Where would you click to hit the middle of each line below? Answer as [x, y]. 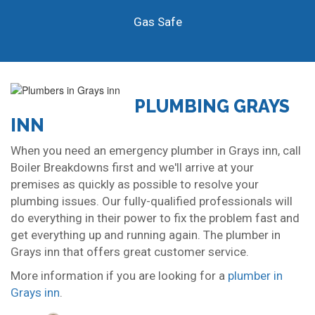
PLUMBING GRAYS [212, 107]
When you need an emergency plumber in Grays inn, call [156, 151]
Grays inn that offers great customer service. [130, 252]
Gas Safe [157, 22]
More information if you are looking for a [119, 276]
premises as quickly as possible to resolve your [135, 185]
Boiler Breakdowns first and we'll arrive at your [132, 168]
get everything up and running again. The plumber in [146, 235]
